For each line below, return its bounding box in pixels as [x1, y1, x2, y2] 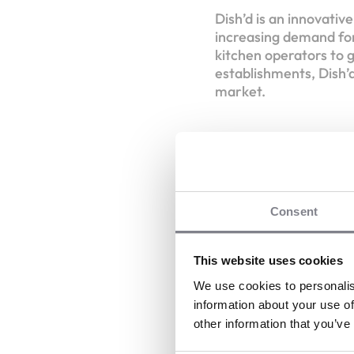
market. [215, 82, 269, 100]
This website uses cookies [193, 254, 343, 267]
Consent [270, 204, 318, 218]
